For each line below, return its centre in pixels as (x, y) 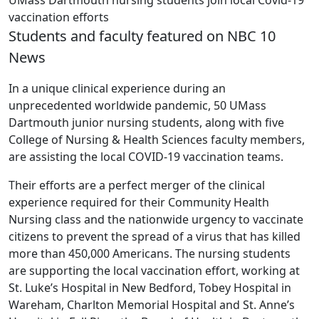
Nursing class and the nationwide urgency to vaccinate (156, 219)
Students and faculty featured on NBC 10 (142, 36)
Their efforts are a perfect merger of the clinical (137, 185)
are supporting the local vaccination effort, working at (154, 271)
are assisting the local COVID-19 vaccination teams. (146, 157)
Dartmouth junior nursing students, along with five (146, 122)
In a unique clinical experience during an (117, 88)
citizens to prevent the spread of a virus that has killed (155, 236)
